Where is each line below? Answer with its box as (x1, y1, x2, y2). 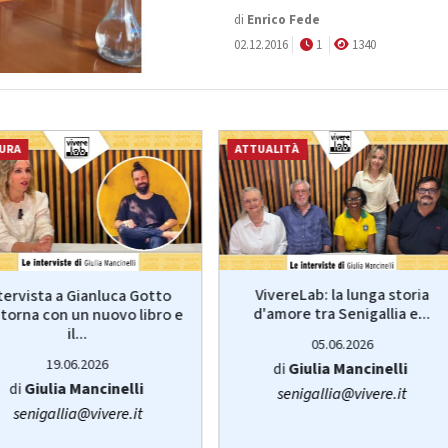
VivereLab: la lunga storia (255, 284, 430, 307)
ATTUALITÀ (234, 140, 300, 158)
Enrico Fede (244, 11, 320, 30)
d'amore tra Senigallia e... (253, 303, 431, 326)
